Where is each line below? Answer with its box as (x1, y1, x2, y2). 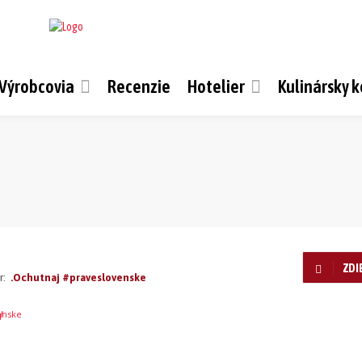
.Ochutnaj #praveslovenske (11, 271, 146, 284)
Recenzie (107, 76, 170, 97)
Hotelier (187, 76, 245, 97)
